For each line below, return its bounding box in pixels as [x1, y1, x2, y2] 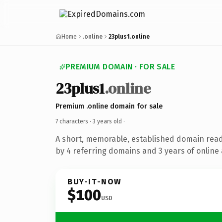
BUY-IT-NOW [67, 176, 122, 186]
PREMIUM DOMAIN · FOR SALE [65, 62, 175, 71]
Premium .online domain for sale [55, 102, 163, 111]
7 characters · [55, 117, 93, 125]
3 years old [93, 117, 122, 125]
